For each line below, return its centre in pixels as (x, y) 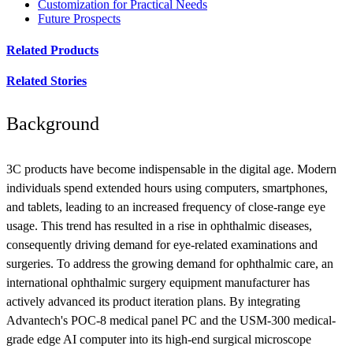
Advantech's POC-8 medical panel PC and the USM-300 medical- (171, 320)
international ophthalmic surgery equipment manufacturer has (158, 282)
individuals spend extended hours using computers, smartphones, (167, 188)
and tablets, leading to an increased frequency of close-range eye (166, 206)
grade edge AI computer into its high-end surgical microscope (159, 339)
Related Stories (46, 80)
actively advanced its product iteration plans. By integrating (153, 301)
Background (53, 123)
